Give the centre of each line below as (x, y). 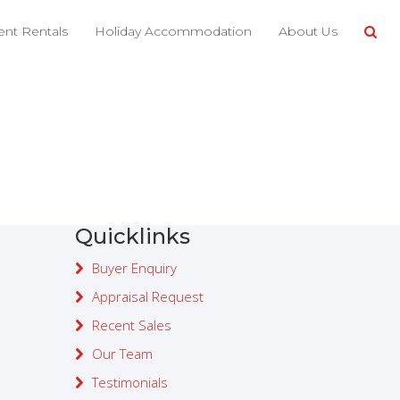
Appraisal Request (147, 296)
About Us (308, 31)
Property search (161, 194)
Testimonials (129, 382)
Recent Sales (131, 325)
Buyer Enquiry (134, 267)
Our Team (122, 353)
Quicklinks (132, 236)
